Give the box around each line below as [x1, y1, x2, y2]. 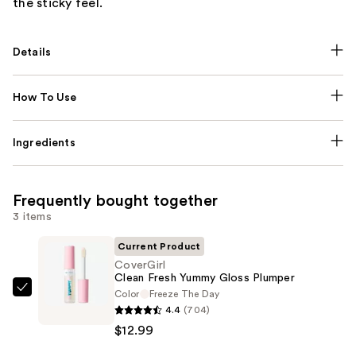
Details [13, 46, 52, 58]
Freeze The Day [149, 288, 220, 299]
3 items [13, 211, 52, 222]
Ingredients [13, 137, 75, 149]
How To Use [13, 91, 77, 103]
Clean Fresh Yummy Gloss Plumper [114, 272, 295, 284]
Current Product [118, 241, 201, 251]
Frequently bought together [13, 192, 218, 209]
